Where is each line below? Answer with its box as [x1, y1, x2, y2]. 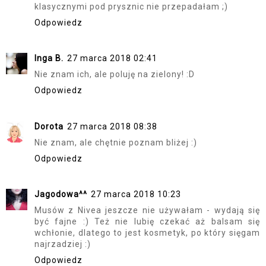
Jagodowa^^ [34, 189, 87, 199]
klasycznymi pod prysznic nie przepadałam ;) [34, 1, 228, 11]
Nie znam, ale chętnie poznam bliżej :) [34, 137, 197, 147]
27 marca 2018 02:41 [67, 53, 157, 64]
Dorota [34, 121, 64, 131]
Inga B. [34, 53, 64, 64]
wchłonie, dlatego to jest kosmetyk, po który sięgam [34, 228, 260, 238]
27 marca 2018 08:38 [67, 121, 157, 131]
